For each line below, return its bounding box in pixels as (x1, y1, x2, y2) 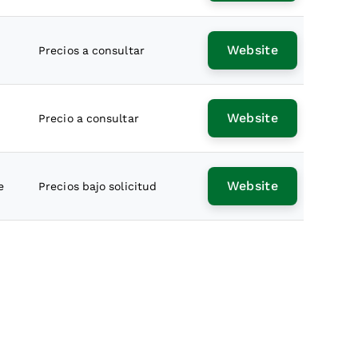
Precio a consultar (38, 112, 139, 125)
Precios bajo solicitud (38, 180, 157, 193)
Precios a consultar (38, 44, 145, 57)
